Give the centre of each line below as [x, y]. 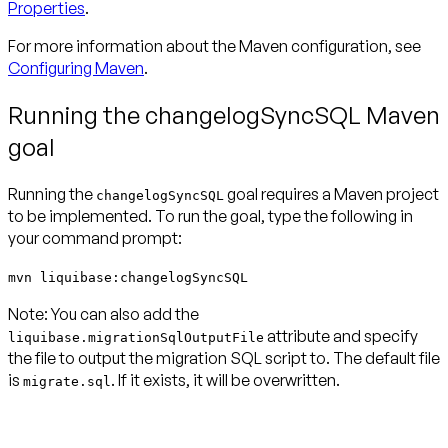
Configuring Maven [76, 68]
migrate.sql [67, 382]
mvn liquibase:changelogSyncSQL [128, 278]
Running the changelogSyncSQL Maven [224, 115]
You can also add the [125, 314]
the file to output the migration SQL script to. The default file [224, 358]
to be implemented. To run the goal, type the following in [210, 216]
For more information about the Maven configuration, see [214, 46]
